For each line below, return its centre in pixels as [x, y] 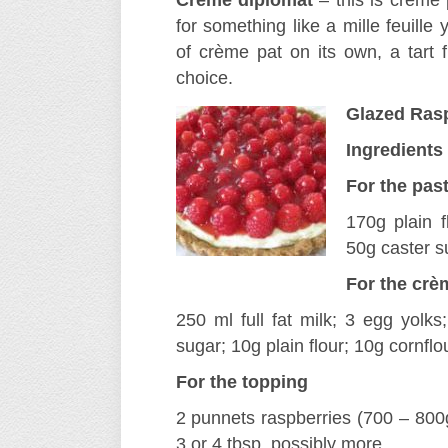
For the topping [241, 382]
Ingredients [394, 150]
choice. [204, 78]
